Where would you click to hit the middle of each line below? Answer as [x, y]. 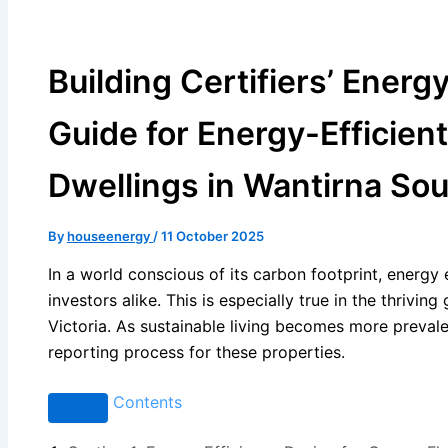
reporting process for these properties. [196, 351]
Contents [147, 401]
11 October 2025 [212, 235]
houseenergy [110, 235]
